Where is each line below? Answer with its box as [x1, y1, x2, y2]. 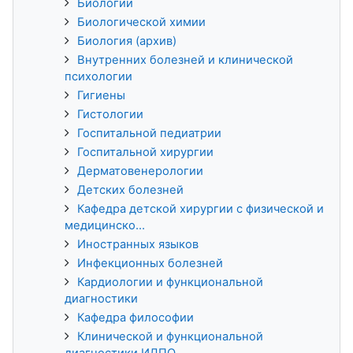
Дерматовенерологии [77, 163, 203, 178]
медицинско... [65, 217, 145, 232]
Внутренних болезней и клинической [77, 52, 293, 67]
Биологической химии [77, 14, 206, 29]
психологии [65, 69, 132, 84]
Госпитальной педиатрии [77, 125, 221, 140]
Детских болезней [77, 182, 184, 197]
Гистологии [77, 106, 143, 121]
